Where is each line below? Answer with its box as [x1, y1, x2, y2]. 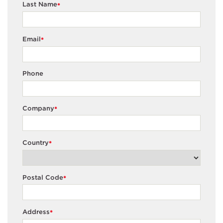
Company [22, 104, 54, 112]
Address [22, 208, 50, 216]
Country [22, 139, 49, 147]
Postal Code [22, 173, 63, 181]
